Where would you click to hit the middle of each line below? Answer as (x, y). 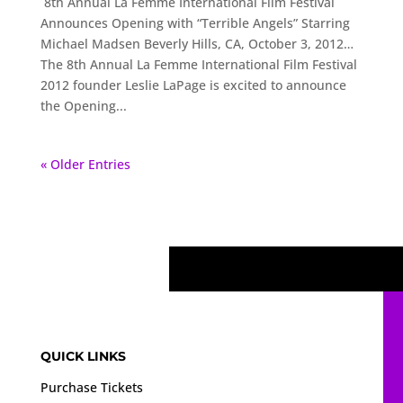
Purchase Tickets (91, 388)
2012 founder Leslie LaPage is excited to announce (193, 85)
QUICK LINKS (83, 357)
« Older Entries (85, 165)
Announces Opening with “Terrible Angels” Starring (195, 23)
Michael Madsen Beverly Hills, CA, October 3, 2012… (197, 44)
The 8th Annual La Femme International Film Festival (198, 65)
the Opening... (83, 106)
